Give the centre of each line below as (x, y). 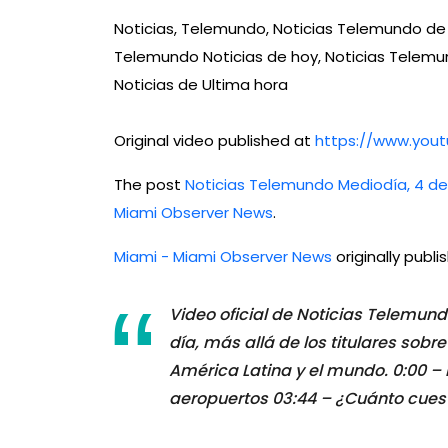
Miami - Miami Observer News (223, 257)
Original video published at (214, 141)
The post (149, 185)
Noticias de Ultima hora (201, 85)
